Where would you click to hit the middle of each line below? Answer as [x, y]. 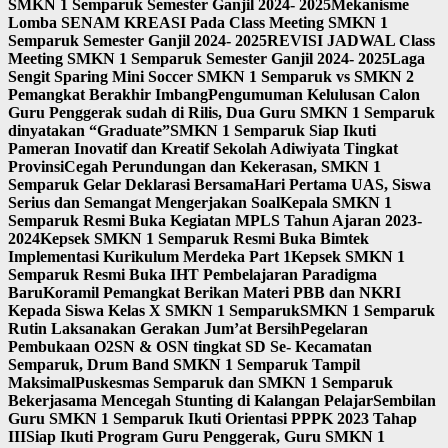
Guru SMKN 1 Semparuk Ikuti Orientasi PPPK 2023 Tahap [212, 418]
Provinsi [36, 166]
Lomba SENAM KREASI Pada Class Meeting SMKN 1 [198, 22]
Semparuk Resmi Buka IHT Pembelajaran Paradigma [192, 274]
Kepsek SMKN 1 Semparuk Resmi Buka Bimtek [204, 238]
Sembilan [404, 400]
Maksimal [41, 382]
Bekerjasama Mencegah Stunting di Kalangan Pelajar [190, 400]
